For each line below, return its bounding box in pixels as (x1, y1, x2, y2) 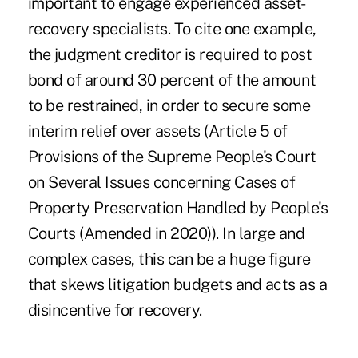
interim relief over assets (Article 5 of (27, 121, 288, 141)
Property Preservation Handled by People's (27, 198, 328, 218)
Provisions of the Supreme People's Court (27, 147, 316, 167)
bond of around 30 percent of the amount (27, 70, 316, 90)
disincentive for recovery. (27, 300, 202, 320)
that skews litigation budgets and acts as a (27, 275, 328, 295)
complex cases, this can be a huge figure (27, 249, 311, 269)
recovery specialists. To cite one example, (27, 19, 316, 39)
